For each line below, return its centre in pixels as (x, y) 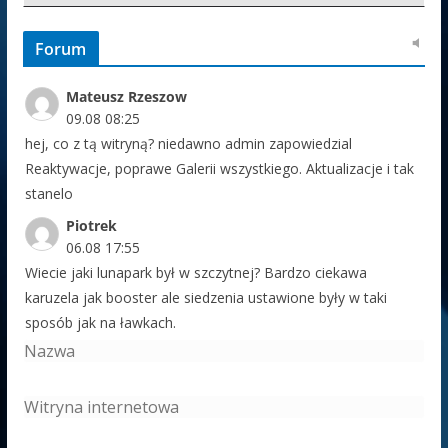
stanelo (48, 193)
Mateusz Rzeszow (126, 96)
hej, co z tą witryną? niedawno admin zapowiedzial (188, 143)
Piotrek (91, 226)
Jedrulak (94, 435)
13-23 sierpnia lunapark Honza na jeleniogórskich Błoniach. (215, 402)
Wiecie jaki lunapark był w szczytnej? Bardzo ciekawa (195, 273)
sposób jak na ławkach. (100, 323)
